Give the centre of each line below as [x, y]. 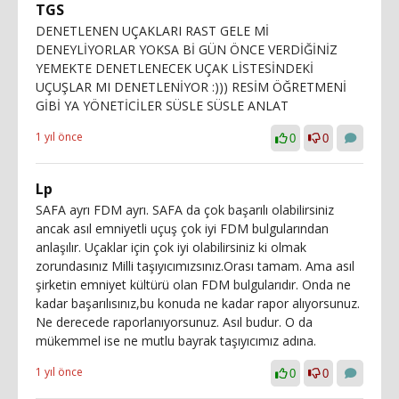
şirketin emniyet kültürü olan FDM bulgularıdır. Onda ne [193, 284]
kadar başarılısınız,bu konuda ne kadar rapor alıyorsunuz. [198, 303]
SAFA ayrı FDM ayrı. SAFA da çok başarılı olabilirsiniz [185, 209]
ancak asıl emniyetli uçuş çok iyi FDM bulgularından [182, 228]
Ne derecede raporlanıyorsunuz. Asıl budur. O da [174, 322]
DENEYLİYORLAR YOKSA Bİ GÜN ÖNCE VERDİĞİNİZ [187, 49]
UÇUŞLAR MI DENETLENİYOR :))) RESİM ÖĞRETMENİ [191, 86]
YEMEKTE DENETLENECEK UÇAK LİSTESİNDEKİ [175, 68]
